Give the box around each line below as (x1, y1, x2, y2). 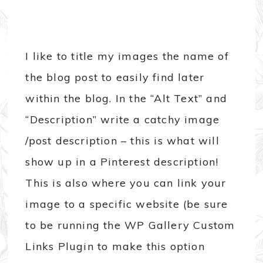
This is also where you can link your (25, 176, 227, 190)
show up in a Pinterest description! (25, 154, 219, 168)
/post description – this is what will (25, 133, 220, 147)
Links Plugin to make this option (25, 239, 205, 253)
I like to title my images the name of (25, 49, 229, 63)
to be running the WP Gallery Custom (25, 218, 235, 232)
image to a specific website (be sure (25, 197, 228, 211)
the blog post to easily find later (25, 70, 205, 84)
